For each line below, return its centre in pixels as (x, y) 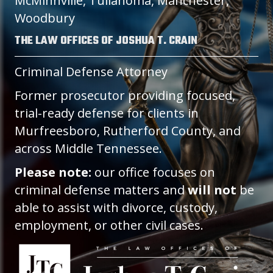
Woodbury (45, 18)
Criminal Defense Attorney (91, 71)
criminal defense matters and (101, 190)
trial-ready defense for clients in (107, 113)
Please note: (53, 172)
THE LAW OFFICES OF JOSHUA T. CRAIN (106, 41)
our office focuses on (153, 172)
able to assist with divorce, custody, (116, 207)
